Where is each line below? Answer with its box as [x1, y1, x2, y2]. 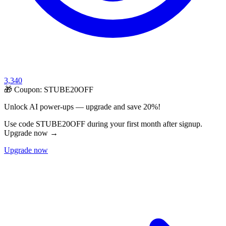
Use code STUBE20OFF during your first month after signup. [4, 120, 202, 129]
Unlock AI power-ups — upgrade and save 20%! [4, 102, 160, 111]
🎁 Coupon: [4, 85, 44, 94]
